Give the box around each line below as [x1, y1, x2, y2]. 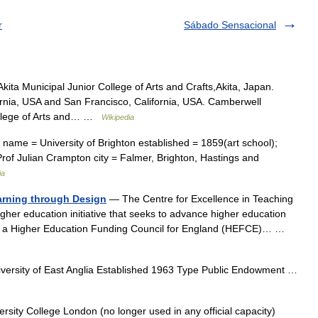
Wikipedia [102, 113, 134, 121]
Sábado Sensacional [184, 19, 276, 31]
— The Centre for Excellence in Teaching [106, 193, 293, 204]
